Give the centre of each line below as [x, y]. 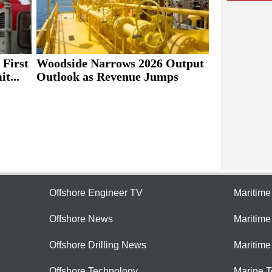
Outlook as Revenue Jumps [107, 77]
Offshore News [81, 219]
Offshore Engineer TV [96, 193]
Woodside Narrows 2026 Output [120, 63]
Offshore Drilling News [98, 245]
